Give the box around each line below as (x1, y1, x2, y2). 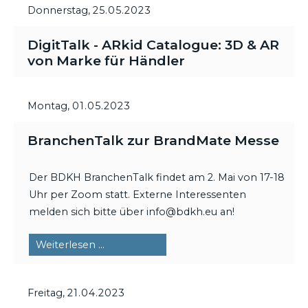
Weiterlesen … (36, 238, 104, 251)
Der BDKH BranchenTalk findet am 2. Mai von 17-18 (29, 170, 285, 184)
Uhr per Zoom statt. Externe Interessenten (29, 188, 246, 201)
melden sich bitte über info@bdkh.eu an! (29, 205, 234, 218)
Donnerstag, (27, 4, 93, 17)
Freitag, (27, 286, 67, 299)
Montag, (27, 100, 72, 113)
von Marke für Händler (27, 52, 185, 69)
